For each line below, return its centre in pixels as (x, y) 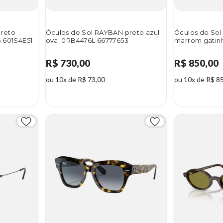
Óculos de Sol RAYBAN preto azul (103, 33)
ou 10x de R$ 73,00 (75, 80)
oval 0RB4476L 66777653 (87, 41)
